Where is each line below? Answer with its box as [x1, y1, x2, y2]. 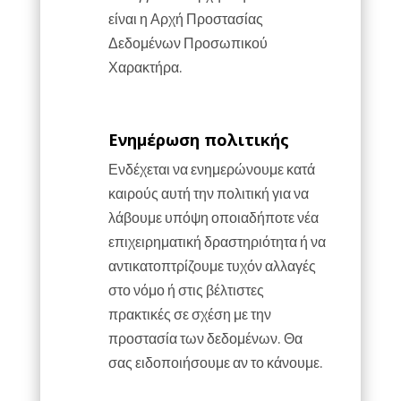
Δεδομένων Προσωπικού [107, 34, 268, 51]
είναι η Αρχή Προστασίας [107, 10, 263, 27]
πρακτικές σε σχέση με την [107, 305, 271, 322]
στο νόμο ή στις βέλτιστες [107, 281, 264, 298]
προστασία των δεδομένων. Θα [107, 329, 303, 346]
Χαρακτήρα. [107, 58, 183, 75]
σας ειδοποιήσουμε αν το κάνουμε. [107, 354, 323, 371]
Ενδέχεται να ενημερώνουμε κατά [107, 160, 315, 177]
